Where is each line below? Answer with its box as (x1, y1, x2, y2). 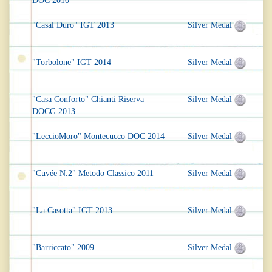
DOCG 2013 (32, 107, 75, 117)
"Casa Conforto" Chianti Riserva (32, 95, 144, 104)
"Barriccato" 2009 (32, 243, 94, 253)
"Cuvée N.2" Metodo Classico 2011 (32, 169, 154, 178)
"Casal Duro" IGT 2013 (32, 21, 114, 30)
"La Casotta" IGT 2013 (32, 206, 112, 216)
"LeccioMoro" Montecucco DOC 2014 (32, 132, 165, 141)
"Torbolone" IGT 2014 (32, 58, 111, 67)
